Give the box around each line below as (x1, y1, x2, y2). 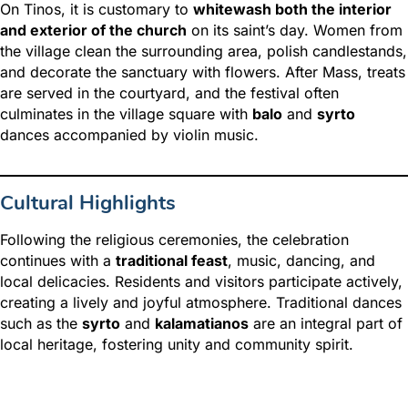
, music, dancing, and (228, 251, 375, 270)
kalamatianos (155, 314, 249, 333)
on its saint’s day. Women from (187, 21, 403, 40)
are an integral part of (249, 314, 403, 333)
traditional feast (116, 251, 228, 270)
